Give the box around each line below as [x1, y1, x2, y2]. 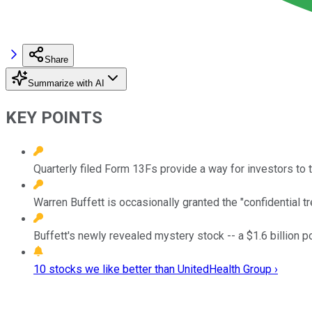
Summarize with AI [28, 77, 104, 88]
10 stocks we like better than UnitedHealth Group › [33, 262, 278, 276]
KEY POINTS [6, 107, 102, 127]
